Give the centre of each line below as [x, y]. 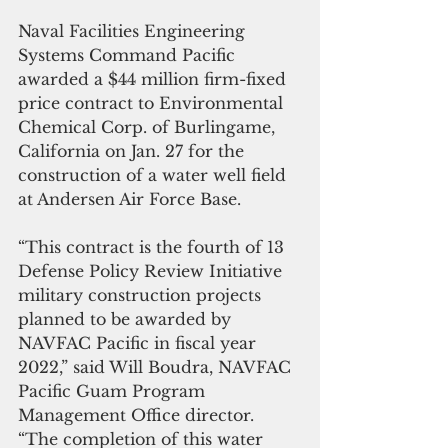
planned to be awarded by [127, 319]
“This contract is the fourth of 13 [153, 247]
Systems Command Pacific [129, 55]
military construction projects [142, 295]
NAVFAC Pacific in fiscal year [139, 343]
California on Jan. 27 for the [133, 151]
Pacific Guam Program [114, 391]
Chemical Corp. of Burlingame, [149, 127]
